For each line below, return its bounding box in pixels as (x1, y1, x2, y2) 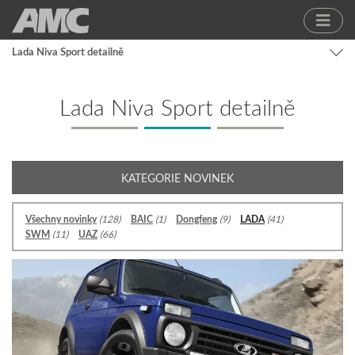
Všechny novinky (25, 212, 97, 226)
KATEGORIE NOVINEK (121, 170, 234, 185)
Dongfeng (176, 212, 217, 226)
